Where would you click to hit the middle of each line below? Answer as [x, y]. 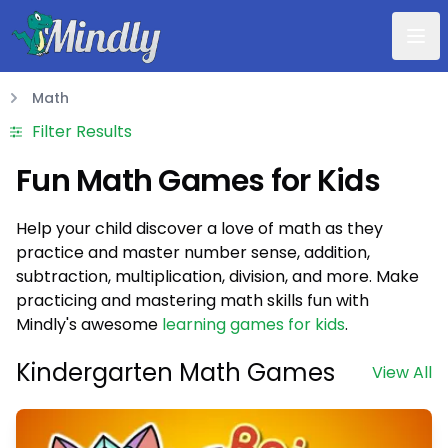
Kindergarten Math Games [175, 372]
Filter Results [82, 131]
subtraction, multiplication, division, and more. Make [217, 276]
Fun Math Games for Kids [198, 181]
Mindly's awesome [89, 324]
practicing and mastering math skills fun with [192, 300]
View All [402, 372]
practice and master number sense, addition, [193, 252]
